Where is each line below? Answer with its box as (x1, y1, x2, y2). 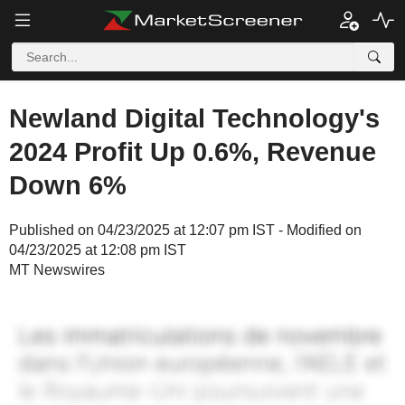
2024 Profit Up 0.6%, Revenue (9, 137, 376, 166)
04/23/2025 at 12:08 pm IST (9, 242, 186, 258)
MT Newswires (9, 262, 105, 278)
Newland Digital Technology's (9, 104, 380, 133)
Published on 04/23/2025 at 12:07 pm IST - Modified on (9, 222, 362, 238)
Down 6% (9, 171, 127, 200)
